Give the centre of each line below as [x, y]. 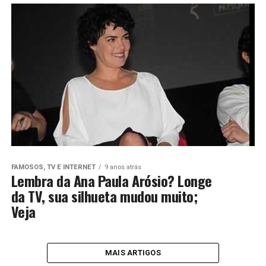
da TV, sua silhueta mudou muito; [104, 196]
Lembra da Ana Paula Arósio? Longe [111, 181]
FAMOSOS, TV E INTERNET [53, 167]
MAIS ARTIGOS [133, 253]
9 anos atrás [123, 167]
